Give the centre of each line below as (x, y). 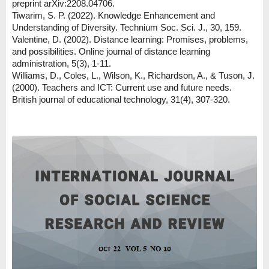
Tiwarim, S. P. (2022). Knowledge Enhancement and (113, 16)
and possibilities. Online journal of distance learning (111, 52)
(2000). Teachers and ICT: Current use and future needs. (122, 88)
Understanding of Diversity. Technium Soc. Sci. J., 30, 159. (127, 28)
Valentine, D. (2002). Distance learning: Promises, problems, (130, 40)
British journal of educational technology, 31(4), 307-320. (121, 100)
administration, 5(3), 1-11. (62, 64)
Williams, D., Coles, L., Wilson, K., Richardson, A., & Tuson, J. (133, 76)
